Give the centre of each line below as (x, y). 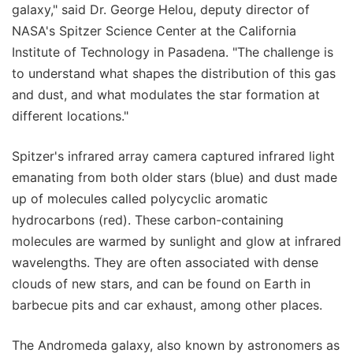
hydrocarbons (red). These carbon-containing (148, 219)
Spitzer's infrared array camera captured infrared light (173, 156)
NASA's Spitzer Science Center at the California (154, 30)
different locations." (70, 115)
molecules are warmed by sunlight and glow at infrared (176, 241)
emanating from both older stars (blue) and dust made (175, 177)
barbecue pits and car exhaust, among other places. (167, 305)
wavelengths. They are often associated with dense (165, 262)
